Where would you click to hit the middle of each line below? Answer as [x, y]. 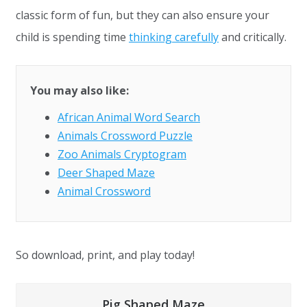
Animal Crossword [104, 191]
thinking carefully [174, 37]
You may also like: [79, 90]
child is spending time [72, 37]
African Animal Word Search [129, 117]
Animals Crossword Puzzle [125, 135]
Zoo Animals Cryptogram [122, 154]
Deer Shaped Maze [106, 172]
